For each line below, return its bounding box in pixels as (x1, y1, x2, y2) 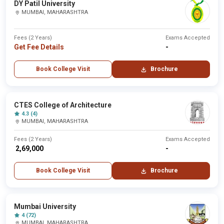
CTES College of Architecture (14, 101, 111, 109)
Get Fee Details (14, 43, 64, 51)
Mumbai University (14, 202, 76, 210)
